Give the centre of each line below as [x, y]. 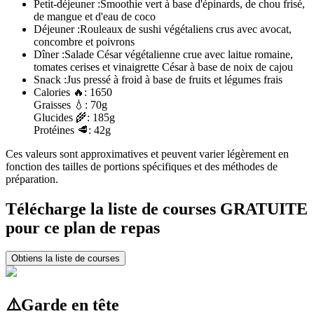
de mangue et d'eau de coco [95, 16]
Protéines [55, 130]
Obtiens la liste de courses [66, 259]
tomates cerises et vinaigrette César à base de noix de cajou [163, 67]
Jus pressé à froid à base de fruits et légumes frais [175, 79]
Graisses [54, 104]
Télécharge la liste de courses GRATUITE [157, 209]
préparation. [32, 179]
